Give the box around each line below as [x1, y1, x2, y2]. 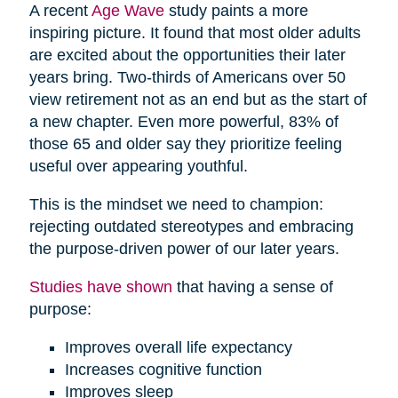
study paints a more [163, 2, 308, 20]
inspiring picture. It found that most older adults [28, 24, 361, 43]
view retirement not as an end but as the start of [28, 91, 367, 109]
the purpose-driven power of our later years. [28, 240, 339, 259]
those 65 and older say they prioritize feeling [28, 135, 342, 154]
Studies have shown [28, 278, 172, 297]
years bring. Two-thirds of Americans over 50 [28, 68, 346, 87]
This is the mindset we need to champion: [28, 195, 323, 214]
